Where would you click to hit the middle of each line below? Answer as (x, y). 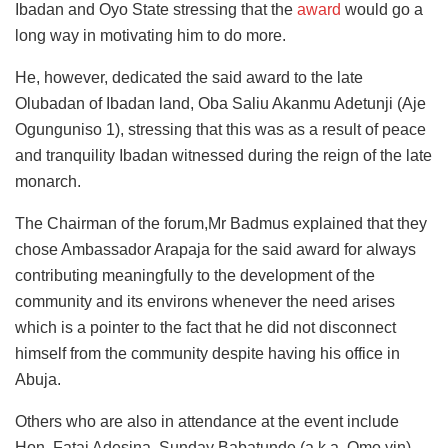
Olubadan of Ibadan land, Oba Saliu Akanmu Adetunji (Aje (220, 103)
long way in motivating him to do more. (150, 35)
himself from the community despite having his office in (207, 353)
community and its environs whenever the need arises (205, 301)
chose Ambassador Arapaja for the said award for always (215, 249)
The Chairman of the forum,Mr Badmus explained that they (221, 223)
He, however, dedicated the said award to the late (189, 77)
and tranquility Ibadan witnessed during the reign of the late (223, 155)
